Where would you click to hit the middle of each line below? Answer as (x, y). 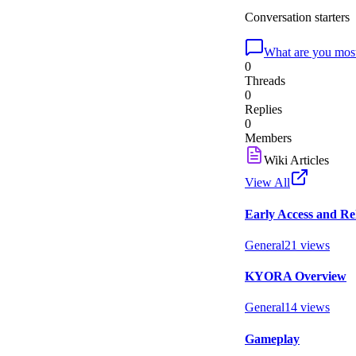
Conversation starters (297, 17)
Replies (263, 110)
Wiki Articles (296, 161)
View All (267, 183)
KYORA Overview (296, 277)
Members (268, 138)
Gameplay (272, 339)
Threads (265, 81)
